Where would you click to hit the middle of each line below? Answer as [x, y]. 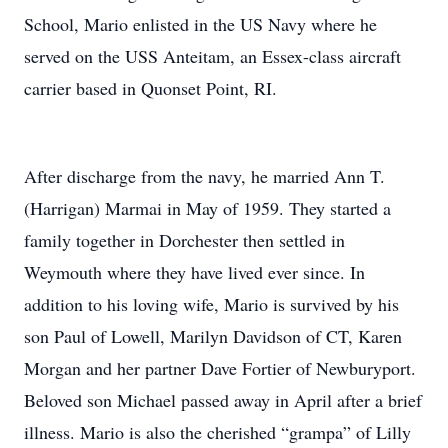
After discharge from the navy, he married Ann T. [204, 176]
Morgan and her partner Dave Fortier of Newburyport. [220, 368]
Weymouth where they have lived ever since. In [194, 272]
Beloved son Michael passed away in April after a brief [223, 400]
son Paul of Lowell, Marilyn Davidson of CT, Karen [213, 336]
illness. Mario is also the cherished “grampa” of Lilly [217, 432]
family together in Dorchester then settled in [184, 240]
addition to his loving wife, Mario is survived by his [211, 304]
